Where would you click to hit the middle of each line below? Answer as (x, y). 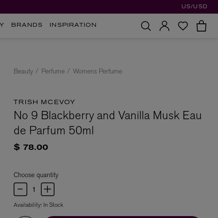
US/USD (194, 7)
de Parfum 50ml (54, 130)
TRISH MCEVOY (45, 103)
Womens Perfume (98, 71)
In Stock (53, 205)
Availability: (28, 205)
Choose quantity (36, 174)
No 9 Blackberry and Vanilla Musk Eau (108, 115)
